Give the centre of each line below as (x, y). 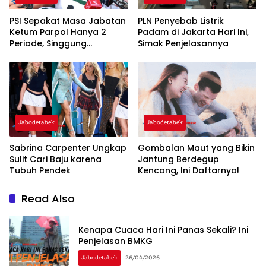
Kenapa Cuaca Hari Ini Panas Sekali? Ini (163, 230)
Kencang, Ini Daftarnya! (189, 171)
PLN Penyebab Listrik (181, 21)
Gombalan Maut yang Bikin (196, 148)
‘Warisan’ (29, 66)
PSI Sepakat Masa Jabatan (68, 21)
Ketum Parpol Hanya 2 (58, 32)
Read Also (48, 199)
